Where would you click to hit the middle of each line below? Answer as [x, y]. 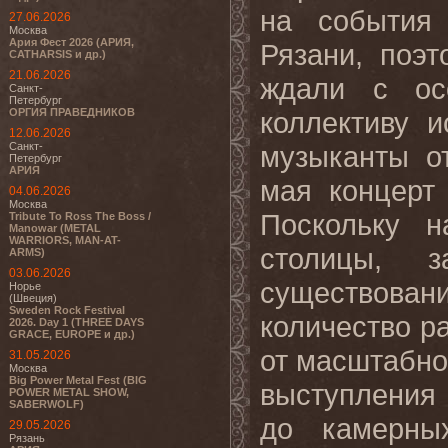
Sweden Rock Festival [67, 310]
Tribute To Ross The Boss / [80, 216]
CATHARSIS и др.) [57, 54]
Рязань [27, 438]
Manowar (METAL [55, 228]
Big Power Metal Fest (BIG [78, 380]
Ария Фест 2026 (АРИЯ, [71, 42]
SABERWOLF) [46, 404]
